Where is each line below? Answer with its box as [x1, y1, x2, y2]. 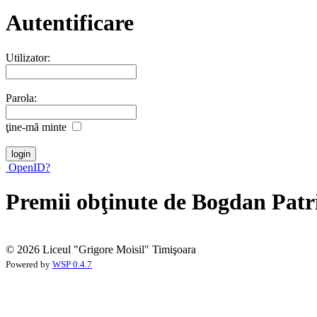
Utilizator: [6, 51, 50, 64]
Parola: [6, 91, 37, 104]
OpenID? [6, 161, 50, 173]
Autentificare [6, 10, 134, 36]
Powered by [6, 259, 52, 270]
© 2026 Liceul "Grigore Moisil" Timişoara [6, 243, 196, 255]
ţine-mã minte [6, 120, 67, 133]
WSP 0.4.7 [52, 259, 92, 270]
